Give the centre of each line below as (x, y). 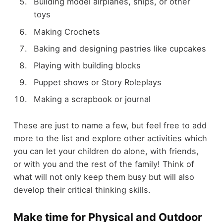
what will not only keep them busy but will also (104, 177)
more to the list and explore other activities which (110, 138)
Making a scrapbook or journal (92, 99)
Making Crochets (67, 31)
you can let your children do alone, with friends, (106, 151)
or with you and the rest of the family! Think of (104, 164)
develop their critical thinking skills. (82, 190)
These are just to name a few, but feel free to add (110, 125)
